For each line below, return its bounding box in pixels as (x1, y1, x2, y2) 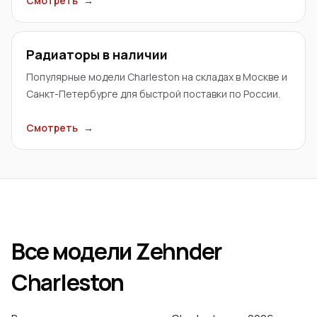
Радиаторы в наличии (26, 46, 168, 63)
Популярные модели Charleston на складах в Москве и (26, 70, 287, 83)
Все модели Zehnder (11, 236, 221, 267)
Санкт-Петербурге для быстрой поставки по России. (26, 87, 280, 100)
